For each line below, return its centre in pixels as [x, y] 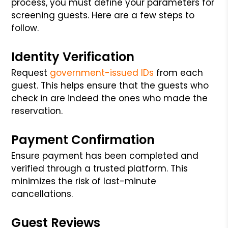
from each [179, 73]
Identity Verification [73, 56]
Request [31, 73]
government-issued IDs [102, 73]
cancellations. [42, 194]
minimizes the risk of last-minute [84, 181]
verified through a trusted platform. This [100, 168]
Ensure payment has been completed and [105, 155]
